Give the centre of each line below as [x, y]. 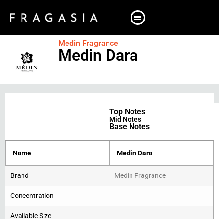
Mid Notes [125, 119]
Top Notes [127, 111]
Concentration [32, 195]
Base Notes [130, 126]
